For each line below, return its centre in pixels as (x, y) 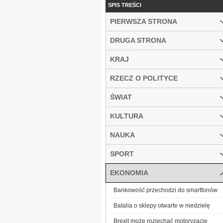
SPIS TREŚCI (125, 5)
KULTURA (127, 116)
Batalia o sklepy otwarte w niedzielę (162, 205)
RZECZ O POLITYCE (144, 78)
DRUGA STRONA (138, 40)
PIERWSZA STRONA (144, 21)
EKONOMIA (129, 172)
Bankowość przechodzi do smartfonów (166, 190)
